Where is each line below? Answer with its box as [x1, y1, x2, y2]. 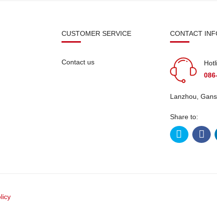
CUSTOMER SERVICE [62, 29, 131, 37]
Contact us [62, 58, 94, 66]
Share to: [170, 112, 198, 121]
